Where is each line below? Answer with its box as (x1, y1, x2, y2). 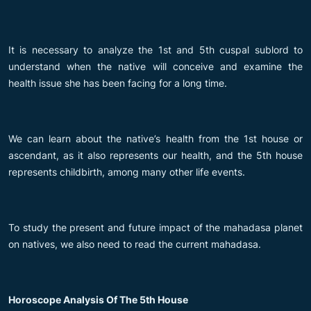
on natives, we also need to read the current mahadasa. (8, 237, 261, 250)
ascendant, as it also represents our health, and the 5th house (8, 149, 303, 161)
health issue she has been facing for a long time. (8, 76, 227, 89)
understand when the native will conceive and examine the (8, 60, 303, 72)
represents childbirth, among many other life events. (8, 165, 245, 178)
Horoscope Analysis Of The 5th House (8, 293, 188, 305)
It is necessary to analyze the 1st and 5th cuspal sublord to (8, 43, 303, 56)
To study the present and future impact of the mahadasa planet (8, 221, 303, 233)
